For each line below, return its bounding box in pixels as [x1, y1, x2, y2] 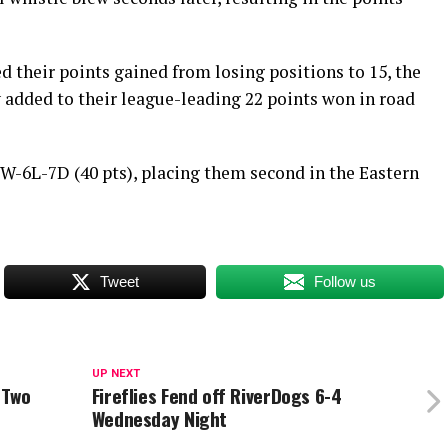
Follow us [314, 273, 377, 291]
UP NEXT [91, 367, 140, 381]
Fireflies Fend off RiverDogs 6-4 [91, 381, 342, 411]
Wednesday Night [91, 404, 228, 434]
